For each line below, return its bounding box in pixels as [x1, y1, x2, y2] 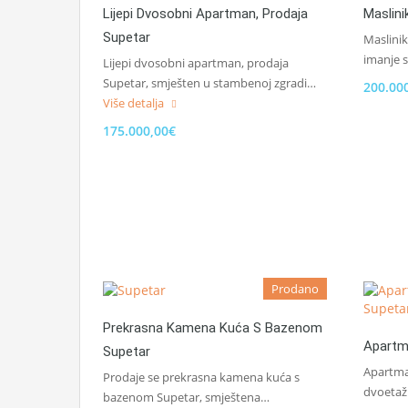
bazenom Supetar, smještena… [103, 389, 270, 405]
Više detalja [103, 95, 167, 111]
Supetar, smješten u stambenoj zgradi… [103, 75, 316, 91]
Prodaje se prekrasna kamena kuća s [103, 369, 300, 385]
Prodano [271, 280, 319, 297]
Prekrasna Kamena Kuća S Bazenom [103, 320, 322, 336]
